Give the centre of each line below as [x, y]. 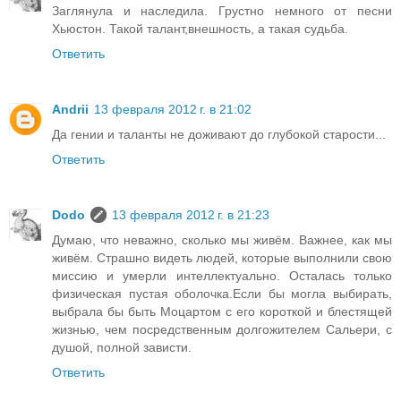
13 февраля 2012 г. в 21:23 [191, 214]
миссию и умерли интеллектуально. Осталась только [222, 275]
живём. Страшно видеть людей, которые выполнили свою [222, 257]
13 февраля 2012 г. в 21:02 [173, 109]
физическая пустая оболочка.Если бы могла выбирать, [222, 293]
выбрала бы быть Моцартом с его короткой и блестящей [222, 311]
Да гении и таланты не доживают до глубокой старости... [219, 134]
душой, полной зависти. [122, 347]
